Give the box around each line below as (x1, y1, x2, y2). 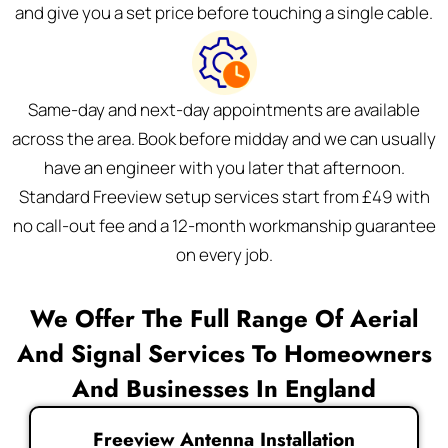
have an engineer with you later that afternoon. (43, 156, 405, 179)
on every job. (175, 243, 273, 266)
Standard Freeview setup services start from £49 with (18, 185, 430, 208)
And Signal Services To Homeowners (16, 336, 432, 371)
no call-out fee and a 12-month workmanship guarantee (12, 214, 436, 237)
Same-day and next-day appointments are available (28, 98, 420, 121)
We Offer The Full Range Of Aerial (30, 301, 418, 336)
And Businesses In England (72, 371, 376, 406)
